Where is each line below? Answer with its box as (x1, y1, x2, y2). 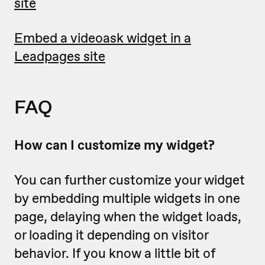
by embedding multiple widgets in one (14, 189, 240, 208)
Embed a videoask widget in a (14, 29, 191, 47)
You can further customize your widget (14, 171, 245, 189)
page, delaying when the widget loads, (14, 208, 241, 226)
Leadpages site (14, 47, 105, 66)
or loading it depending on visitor (14, 226, 208, 244)
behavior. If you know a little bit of (14, 244, 215, 263)
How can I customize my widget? (14, 136, 215, 154)
